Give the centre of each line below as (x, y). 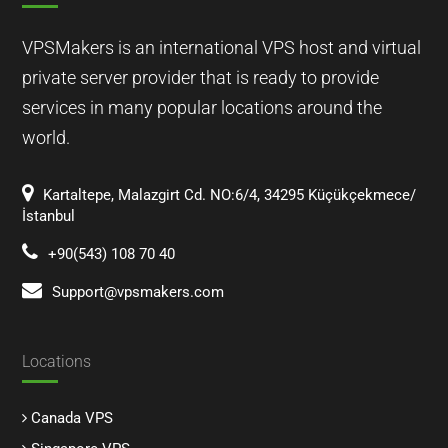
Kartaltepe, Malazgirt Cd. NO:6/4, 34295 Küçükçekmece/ (229, 195)
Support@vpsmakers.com (137, 292)
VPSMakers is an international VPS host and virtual (221, 48)
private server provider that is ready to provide (200, 78)
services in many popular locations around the (201, 108)
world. (45, 138)
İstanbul (48, 216)
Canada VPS (71, 418)
